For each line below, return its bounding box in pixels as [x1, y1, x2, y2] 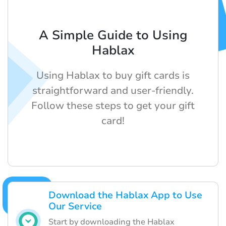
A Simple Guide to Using [38, 27, 188, 44]
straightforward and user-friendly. [32, 84, 194, 98]
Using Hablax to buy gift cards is [36, 69, 190, 83]
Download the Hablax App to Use [48, 189, 202, 202]
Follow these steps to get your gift [31, 99, 195, 113]
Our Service [48, 200, 102, 213]
